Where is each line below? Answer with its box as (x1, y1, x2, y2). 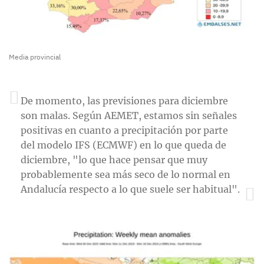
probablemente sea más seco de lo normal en (21, 168, 230, 180)
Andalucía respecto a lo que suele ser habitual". (21, 183, 240, 195)
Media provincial (9, 52, 61, 61)
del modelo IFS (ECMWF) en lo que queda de (21, 138, 226, 151)
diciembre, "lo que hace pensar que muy (21, 153, 207, 166)
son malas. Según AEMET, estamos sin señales (21, 109, 237, 121)
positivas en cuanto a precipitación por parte (21, 124, 228, 136)
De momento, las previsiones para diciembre (21, 94, 228, 107)
